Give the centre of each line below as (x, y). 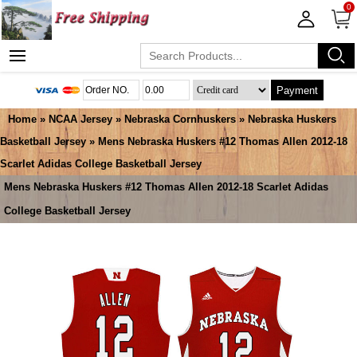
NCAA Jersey (80, 119)
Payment (298, 90)
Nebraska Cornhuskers (180, 119)
